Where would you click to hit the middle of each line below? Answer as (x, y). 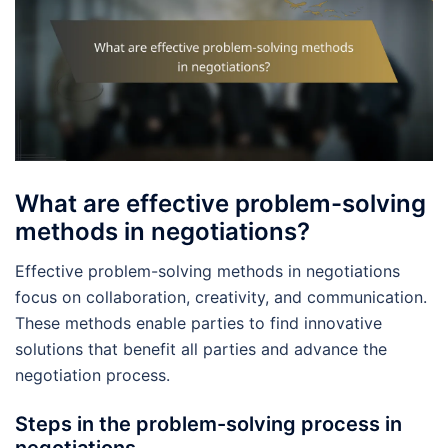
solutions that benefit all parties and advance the (201, 348)
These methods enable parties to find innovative (198, 322)
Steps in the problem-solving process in (208, 423)
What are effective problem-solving (220, 203)
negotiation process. (92, 374)
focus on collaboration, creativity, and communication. (221, 296)
